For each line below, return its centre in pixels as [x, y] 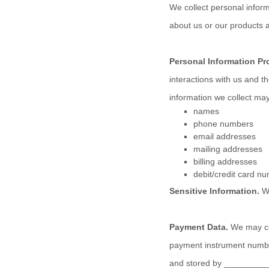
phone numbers [223, 124]
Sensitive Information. [214, 191]
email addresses [225, 136]
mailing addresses [228, 149]
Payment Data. [199, 227]
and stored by [195, 263]
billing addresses [225, 162]
